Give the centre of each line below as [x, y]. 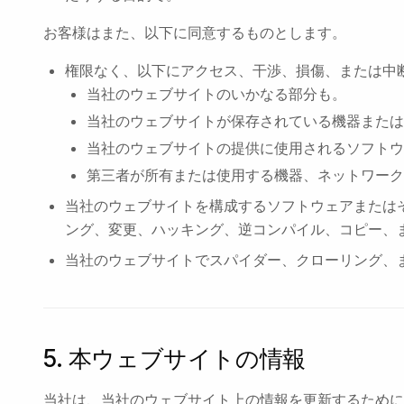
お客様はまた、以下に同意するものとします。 [195, 32]
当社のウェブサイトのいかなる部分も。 [216, 94]
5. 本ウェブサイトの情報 [174, 358]
